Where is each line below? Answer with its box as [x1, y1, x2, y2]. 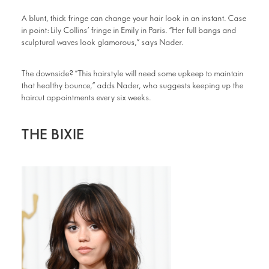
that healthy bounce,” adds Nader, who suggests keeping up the [22, 81, 244, 91]
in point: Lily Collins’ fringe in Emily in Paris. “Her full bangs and [22, 26, 237, 35]
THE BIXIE [22, 126, 85, 144]
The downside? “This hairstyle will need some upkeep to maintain [22, 69, 244, 79]
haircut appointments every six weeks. [22, 93, 151, 103]
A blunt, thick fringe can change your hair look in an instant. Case [22, 14, 247, 23]
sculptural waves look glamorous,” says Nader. [22, 38, 184, 47]
